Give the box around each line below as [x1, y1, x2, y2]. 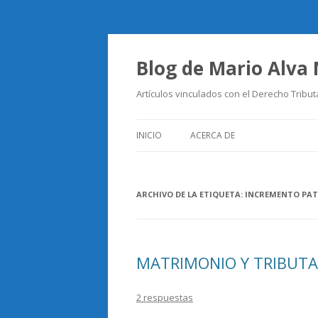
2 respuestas [136, 291, 193, 304]
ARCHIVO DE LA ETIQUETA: [136, 189, 245, 199]
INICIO [136, 129, 162, 141]
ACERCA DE [190, 129, 235, 141]
